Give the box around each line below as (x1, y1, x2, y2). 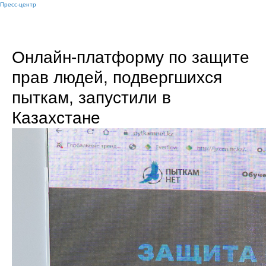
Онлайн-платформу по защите (12, 48, 249, 66)
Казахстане (12, 109, 100, 127)
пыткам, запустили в (12, 88, 171, 107)
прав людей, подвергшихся (12, 68, 222, 87)
